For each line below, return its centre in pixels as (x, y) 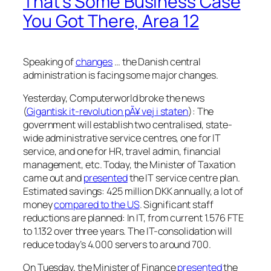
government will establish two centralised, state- (128, 124)
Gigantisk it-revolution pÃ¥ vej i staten (107, 111)
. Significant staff (176, 204)
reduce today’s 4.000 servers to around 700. (117, 244)
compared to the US (97, 204)
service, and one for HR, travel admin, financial (122, 151)
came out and (53, 178)
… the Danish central (157, 61)
